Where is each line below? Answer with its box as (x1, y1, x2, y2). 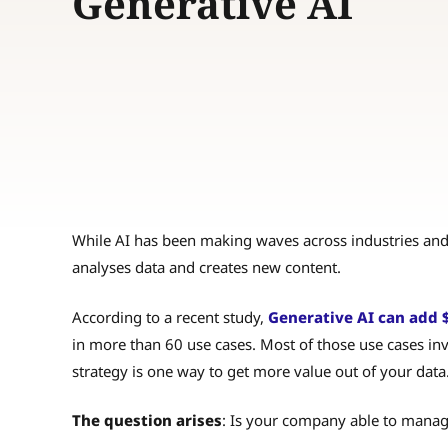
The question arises (72, 410, 222, 431)
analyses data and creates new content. (72, 257, 349, 278)
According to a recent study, (72, 306, 268, 327)
